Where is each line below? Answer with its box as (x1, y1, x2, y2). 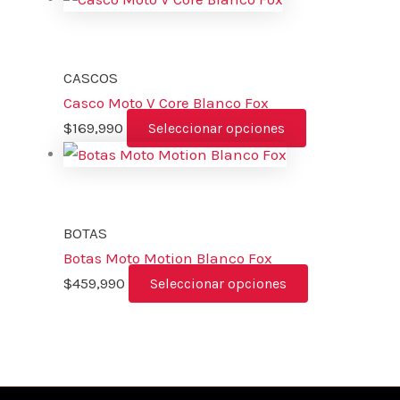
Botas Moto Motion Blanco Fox (63, 248, 272, 267)
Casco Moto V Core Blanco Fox (63, 93, 269, 112)
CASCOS (63, 68, 118, 87)
